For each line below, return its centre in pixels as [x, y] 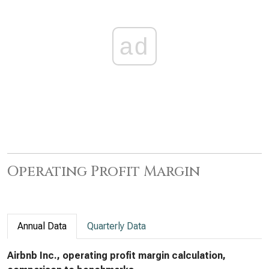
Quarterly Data [116, 226]
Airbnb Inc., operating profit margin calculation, [116, 255]
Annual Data [42, 226]
